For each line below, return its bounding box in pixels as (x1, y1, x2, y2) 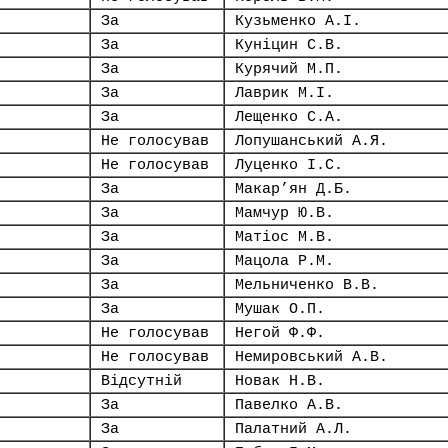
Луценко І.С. (235, 157, 343, 173)
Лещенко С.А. (235, 109, 343, 125)
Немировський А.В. (235, 349, 388, 365)
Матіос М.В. (235, 229, 334, 245)
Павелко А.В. (235, 397, 343, 413)
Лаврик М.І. (235, 85, 334, 101)
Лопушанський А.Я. (235, 133, 388, 149)
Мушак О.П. (235, 301, 325, 317)
